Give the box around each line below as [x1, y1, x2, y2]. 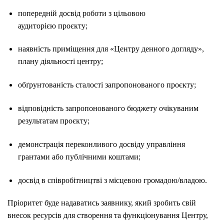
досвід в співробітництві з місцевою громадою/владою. [17, 175, 207, 184]
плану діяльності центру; [17, 57, 103, 66]
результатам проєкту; [17, 116, 89, 125]
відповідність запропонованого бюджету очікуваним [17, 104, 198, 113]
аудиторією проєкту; [17, 21, 87, 30]
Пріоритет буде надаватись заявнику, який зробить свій [7, 198, 196, 207]
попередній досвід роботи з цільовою [17, 8, 145, 17]
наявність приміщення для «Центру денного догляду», [17, 44, 204, 53]
